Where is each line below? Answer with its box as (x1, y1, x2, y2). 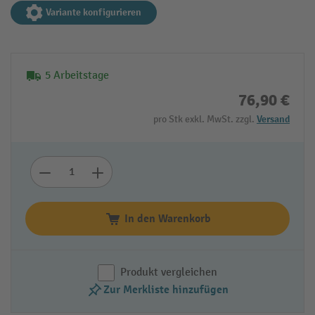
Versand (257, 113, 290, 126)
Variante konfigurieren (46, 6, 141, 19)
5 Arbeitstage (45, 69, 109, 83)
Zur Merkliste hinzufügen (103, 283, 229, 297)
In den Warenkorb (124, 212, 211, 226)
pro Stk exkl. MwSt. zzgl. (153, 113, 257, 126)
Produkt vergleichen (120, 266, 217, 280)
